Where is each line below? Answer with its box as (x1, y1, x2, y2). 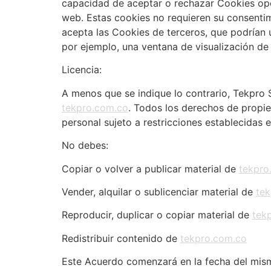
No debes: (62, 139, 108, 152)
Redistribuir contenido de (62, 232, 180, 244)
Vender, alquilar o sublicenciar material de (62, 185, 256, 198)
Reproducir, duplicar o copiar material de (62, 209, 252, 221)
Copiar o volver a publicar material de (62, 162, 239, 175)
